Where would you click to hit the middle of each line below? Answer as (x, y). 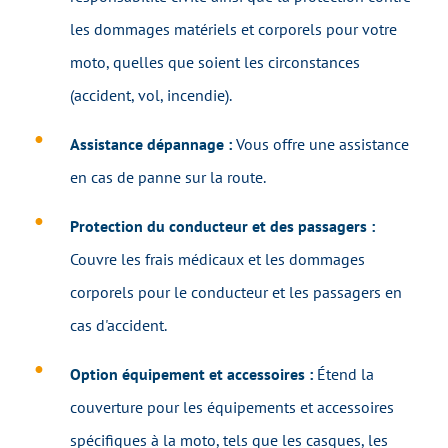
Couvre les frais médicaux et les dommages (217, 259)
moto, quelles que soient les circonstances (215, 62)
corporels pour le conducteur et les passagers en (236, 292)
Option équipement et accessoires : (193, 374)
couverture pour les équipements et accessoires (232, 407)
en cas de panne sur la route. (168, 177)
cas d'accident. (118, 325)
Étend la (345, 374)
